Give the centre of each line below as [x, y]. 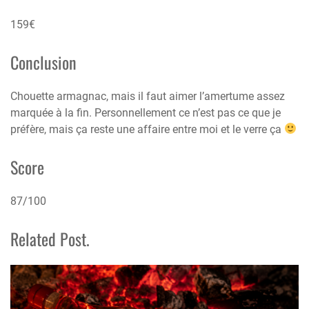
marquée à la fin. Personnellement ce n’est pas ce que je [146, 112]
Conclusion [43, 62]
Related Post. [50, 238]
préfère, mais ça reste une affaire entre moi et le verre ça [147, 129]
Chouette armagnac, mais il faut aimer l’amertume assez [148, 96]
